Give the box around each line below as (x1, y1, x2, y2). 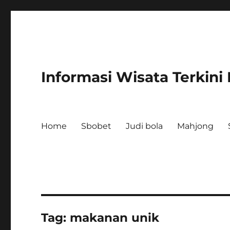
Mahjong (177, 121, 214, 131)
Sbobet (81, 121, 112, 131)
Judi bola (126, 121, 163, 131)
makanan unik (70, 210, 160, 225)
